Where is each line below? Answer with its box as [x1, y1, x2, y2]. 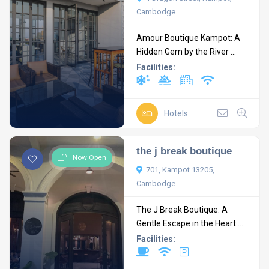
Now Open [73, 153, 107, 162]
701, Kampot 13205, [146, 165, 215, 174]
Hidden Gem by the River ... [136, 47, 237, 56]
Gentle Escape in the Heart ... [136, 219, 244, 228]
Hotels [164, 108, 189, 118]
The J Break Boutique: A [136, 205, 228, 214]
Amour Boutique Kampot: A [136, 33, 241, 43]
